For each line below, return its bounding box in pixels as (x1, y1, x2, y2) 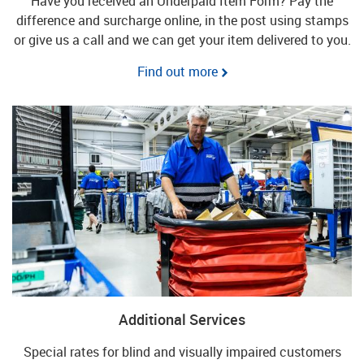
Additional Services (119, 310, 245, 329)
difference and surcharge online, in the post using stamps (15, 11, 349, 29)
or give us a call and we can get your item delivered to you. (13, 30, 351, 49)
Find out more (136, 62, 218, 80)
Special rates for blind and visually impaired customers (23, 343, 341, 361)
